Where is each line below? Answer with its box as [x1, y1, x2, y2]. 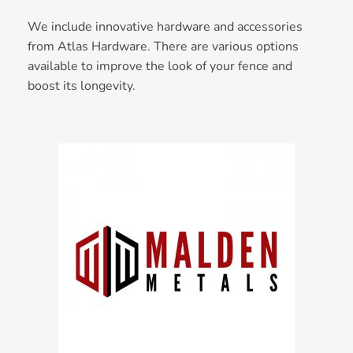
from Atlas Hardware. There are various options [28, 37, 299, 55]
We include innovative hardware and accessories [28, 17, 303, 35]
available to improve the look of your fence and [28, 57, 292, 75]
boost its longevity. [28, 76, 136, 95]
